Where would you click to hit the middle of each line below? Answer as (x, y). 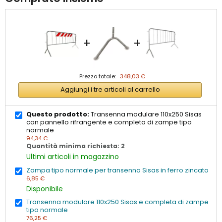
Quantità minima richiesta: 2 (76, 146)
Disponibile (45, 189)
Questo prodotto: (58, 114)
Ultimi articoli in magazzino (73, 157)
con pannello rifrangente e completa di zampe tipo (109, 122)
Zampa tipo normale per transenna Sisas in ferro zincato (118, 170)
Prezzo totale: (98, 76)
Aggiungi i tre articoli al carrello (110, 90)
